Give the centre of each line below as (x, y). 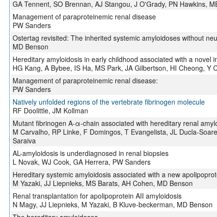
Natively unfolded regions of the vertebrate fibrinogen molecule (108, 102)
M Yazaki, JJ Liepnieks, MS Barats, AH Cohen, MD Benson (102, 183)
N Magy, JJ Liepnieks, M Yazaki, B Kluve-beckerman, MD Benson (112, 205)
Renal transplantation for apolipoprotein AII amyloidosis (97, 196)
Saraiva (24, 141)
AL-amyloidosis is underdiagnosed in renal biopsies (90, 153)
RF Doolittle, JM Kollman (50, 111)
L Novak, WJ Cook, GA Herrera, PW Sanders (81, 162)
